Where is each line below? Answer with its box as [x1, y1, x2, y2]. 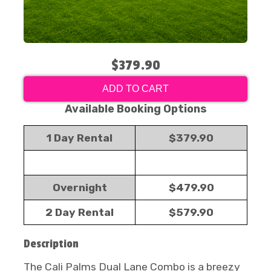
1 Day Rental [47, 132, 113, 144]
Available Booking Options [64, 102, 207, 116]
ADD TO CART [102, 83, 169, 94]
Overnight [52, 181, 107, 194]
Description [24, 237, 79, 250]
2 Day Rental [45, 206, 114, 218]
